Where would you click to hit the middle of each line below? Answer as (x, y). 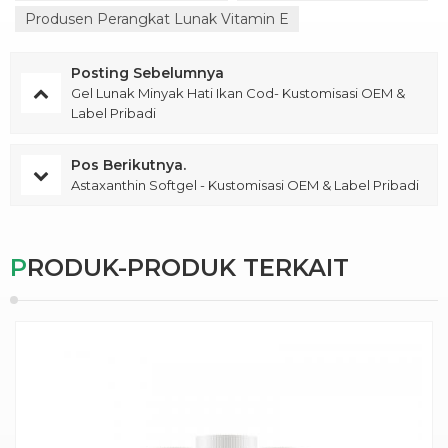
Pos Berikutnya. (128, 165)
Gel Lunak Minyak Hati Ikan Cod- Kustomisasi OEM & (238, 93)
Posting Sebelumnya (147, 73)
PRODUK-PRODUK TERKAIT (188, 267)
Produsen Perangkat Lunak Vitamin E (157, 19)
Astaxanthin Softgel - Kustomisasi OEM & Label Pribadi (245, 185)
